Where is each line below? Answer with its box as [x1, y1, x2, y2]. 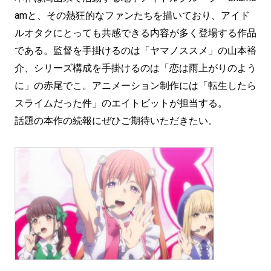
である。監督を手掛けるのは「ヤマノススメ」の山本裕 [15, 44, 256, 56]
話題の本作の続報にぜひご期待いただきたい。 [15, 114, 218, 126]
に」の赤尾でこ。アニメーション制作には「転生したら [15, 79, 256, 91]
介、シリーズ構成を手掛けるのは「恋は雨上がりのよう [15, 62, 256, 74]
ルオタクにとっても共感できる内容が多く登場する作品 [15, 27, 256, 39]
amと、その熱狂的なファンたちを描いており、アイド [15, 9, 250, 21]
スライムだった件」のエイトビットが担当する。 [15, 97, 227, 109]
